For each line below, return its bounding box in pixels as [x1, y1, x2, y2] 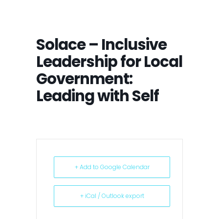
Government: [36, 68, 132, 89]
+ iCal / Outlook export [80, 191, 144, 200]
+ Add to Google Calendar [74, 162, 150, 171]
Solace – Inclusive [36, 34, 167, 55]
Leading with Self [36, 85, 159, 107]
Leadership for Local [36, 51, 182, 72]
